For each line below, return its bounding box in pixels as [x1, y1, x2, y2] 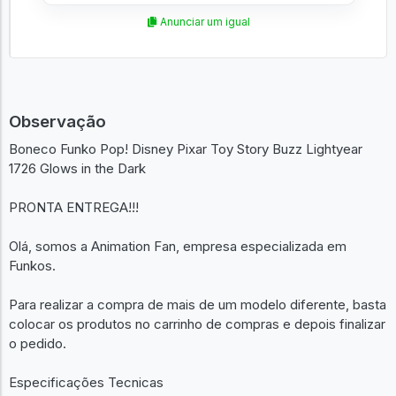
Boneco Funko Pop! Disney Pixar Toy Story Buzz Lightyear [9, 140, 362, 157]
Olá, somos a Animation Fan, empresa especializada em [9, 237, 346, 255]
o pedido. [9, 334, 66, 352]
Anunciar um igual [156, 15, 250, 28]
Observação [9, 111, 106, 132]
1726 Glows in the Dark [9, 159, 146, 177]
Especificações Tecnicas [9, 373, 164, 391]
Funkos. [9, 256, 56, 274]
